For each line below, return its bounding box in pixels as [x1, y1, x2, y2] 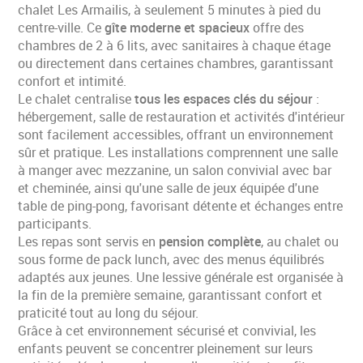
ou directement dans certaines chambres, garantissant [18, 53, 335, 72]
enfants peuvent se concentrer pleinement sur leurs [18, 339, 314, 357]
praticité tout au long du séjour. [18, 303, 199, 322]
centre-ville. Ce [18, 18, 105, 36]
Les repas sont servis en [18, 232, 160, 250]
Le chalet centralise [18, 89, 135, 108]
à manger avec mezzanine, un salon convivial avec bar [18, 160, 332, 179]
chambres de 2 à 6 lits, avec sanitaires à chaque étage [18, 36, 331, 54]
